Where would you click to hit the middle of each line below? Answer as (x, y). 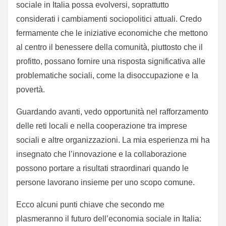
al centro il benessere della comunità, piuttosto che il (109, 47)
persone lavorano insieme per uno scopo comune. (105, 183)
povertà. (31, 90)
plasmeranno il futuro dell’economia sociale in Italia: (109, 219)
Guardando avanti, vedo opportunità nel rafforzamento (112, 112)
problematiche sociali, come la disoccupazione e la (107, 76)
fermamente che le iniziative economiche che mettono (112, 33)
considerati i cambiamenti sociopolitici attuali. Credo (109, 19)
